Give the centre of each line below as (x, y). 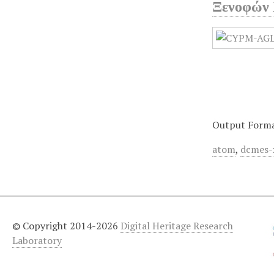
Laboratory (37, 240)
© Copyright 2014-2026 (66, 225)
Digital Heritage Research (177, 225)
